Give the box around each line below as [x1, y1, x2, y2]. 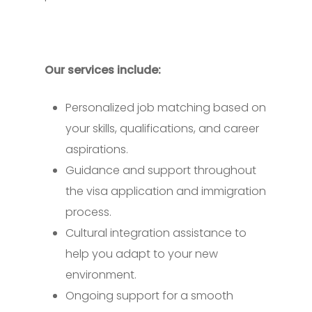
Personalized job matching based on [65, 100, 266, 116]
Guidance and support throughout [65, 162, 256, 179]
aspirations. [65, 141, 128, 158]
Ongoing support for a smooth [65, 288, 233, 304]
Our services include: [45, 62, 161, 79]
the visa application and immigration [65, 183, 266, 200]
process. [65, 204, 111, 221]
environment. [65, 267, 136, 283]
